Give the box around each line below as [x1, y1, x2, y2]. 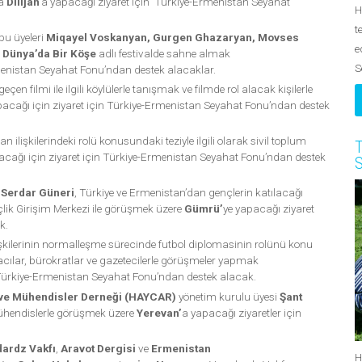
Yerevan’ [136, 305, 182, 319]
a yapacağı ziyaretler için [181, 305, 301, 319]
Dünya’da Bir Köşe [2, 47, 96, 61]
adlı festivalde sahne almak [95, 47, 230, 61]
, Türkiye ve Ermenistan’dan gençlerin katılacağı [74, 186, 303, 200]
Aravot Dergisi [60, 341, 136, 355]
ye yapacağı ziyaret [222, 202, 314, 216]
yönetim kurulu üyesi [175, 289, 280, 303]
